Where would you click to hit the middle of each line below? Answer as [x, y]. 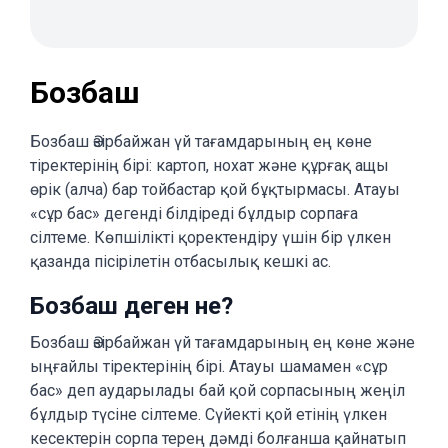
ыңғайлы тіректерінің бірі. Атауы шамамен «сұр [209, 366]
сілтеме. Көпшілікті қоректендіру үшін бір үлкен [210, 237]
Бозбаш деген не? [131, 306]
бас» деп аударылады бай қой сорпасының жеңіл [217, 390]
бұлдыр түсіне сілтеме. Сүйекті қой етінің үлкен [208, 414]
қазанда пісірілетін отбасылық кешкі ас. [180, 261]
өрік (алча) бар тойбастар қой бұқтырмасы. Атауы [215, 189]
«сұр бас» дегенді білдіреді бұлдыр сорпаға [194, 213]
